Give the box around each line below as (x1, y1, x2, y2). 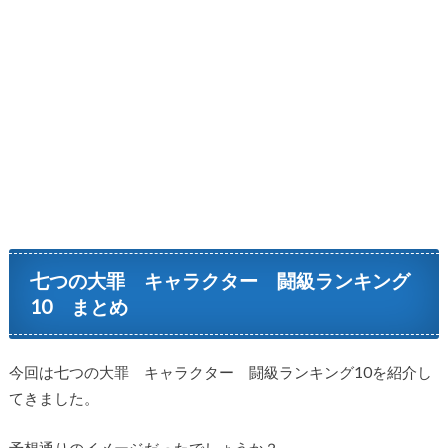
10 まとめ (30, 295, 129, 319)
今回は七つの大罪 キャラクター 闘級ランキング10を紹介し (8, 362, 432, 381)
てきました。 (8, 388, 99, 407)
